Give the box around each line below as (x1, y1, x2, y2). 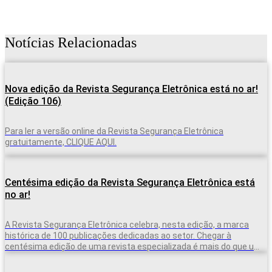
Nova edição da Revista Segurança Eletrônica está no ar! (5, 83, 258, 95)
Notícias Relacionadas (5, 34, 137, 50)
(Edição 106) (5, 95, 61, 107)
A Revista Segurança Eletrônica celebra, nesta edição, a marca (5, 220, 249, 230)
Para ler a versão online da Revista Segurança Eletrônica (5, 126, 223, 137)
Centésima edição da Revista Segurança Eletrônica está (5, 177, 255, 189)
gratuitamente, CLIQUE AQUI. (5, 137, 117, 148)
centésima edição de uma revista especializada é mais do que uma (5, 242, 267, 252)
